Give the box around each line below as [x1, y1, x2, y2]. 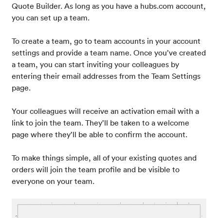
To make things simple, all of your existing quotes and [12, 153, 197, 163]
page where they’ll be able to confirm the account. [12, 129, 191, 140]
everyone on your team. [12, 176, 98, 186]
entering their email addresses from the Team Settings [12, 71, 200, 81]
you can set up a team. [12, 13, 95, 23]
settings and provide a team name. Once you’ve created [12, 48, 206, 58]
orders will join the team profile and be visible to [12, 164, 180, 175]
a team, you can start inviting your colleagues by [12, 59, 179, 70]
